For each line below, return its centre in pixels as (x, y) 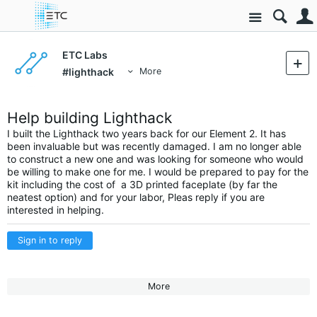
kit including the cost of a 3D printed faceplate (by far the (142, 184)
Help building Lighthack (90, 118)
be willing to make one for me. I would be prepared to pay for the (158, 172)
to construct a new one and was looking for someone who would (155, 159)
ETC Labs (85, 54)
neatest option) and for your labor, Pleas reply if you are (136, 197)
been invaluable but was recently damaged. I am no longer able (154, 146)
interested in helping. (56, 210)
